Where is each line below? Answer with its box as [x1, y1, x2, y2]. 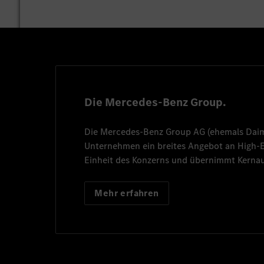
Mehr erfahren [94, 186, 159, 199]
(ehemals [205, 125, 246, 138]
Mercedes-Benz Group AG [100, 125, 206, 138]
